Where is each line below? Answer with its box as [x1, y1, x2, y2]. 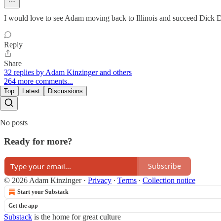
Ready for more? [4, 136, 73, 147]
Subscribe [148, 161, 181, 171]
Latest [22, 87, 40, 95]
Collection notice [143, 176, 195, 184]
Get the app [8, 202, 38, 209]
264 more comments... [4, 76, 73, 85]
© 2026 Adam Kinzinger [4, 176, 81, 184]
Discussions [48, 87, 83, 95]
